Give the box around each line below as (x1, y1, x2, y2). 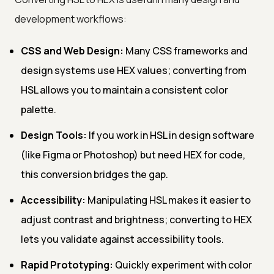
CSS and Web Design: (21, 43, 124, 57)
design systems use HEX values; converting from (21, 63, 246, 77)
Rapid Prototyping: (21, 257, 113, 272)
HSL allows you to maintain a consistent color (21, 83, 228, 97)
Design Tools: (21, 128, 87, 142)
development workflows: (15, 12, 127, 26)
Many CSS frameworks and (124, 43, 248, 57)
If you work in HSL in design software (87, 128, 254, 142)
